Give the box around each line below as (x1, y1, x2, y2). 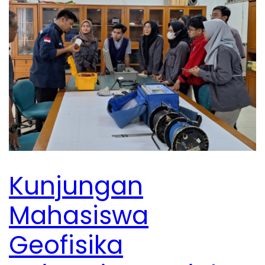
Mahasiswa (9, 198, 148, 233)
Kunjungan (9, 168, 143, 203)
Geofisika (9, 227, 123, 263)
